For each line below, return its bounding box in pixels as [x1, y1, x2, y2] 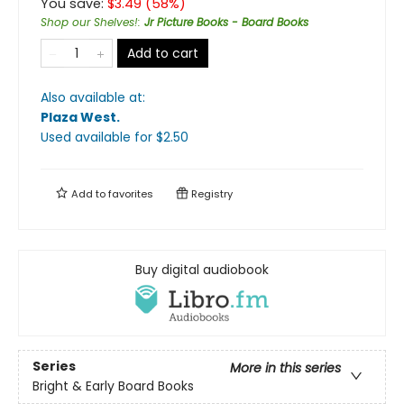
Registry [188, 186, 233, 201]
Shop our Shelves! [41, 14, 138, 30]
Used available [41, 127, 134, 146]
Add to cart [127, 43, 198, 62]
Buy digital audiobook [135, 260, 269, 279]
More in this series [230, 359, 341, 378]
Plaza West [41, 107, 116, 126]
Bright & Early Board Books [32, 377, 194, 396]
